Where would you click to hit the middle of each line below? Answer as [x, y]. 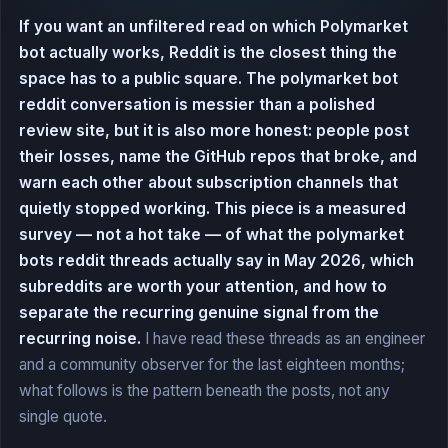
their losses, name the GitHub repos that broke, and [218, 157]
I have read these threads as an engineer [283, 339]
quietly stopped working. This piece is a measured [212, 209]
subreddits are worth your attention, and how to [203, 287]
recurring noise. [80, 339]
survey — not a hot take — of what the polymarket [211, 235]
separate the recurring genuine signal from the [199, 313]
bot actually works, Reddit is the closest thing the [208, 53]
